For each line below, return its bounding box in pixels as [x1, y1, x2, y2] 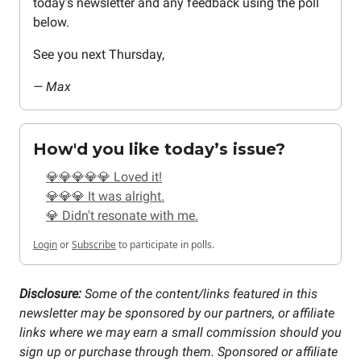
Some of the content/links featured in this [85, 286, 317, 302]
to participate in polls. [116, 238, 214, 252]
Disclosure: [19, 286, 85, 302]
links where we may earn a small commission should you [19, 325, 342, 341]
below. [33, 15, 69, 31]
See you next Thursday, [33, 47, 164, 63]
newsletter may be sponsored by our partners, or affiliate [19, 305, 334, 322]
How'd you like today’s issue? [33, 139, 285, 160]
